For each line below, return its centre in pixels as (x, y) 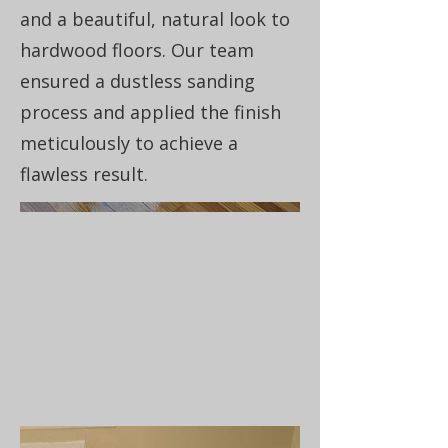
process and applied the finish (150, 112)
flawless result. (84, 174)
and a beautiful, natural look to (155, 19)
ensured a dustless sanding (137, 81)
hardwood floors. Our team (137, 50)
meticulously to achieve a (129, 143)
